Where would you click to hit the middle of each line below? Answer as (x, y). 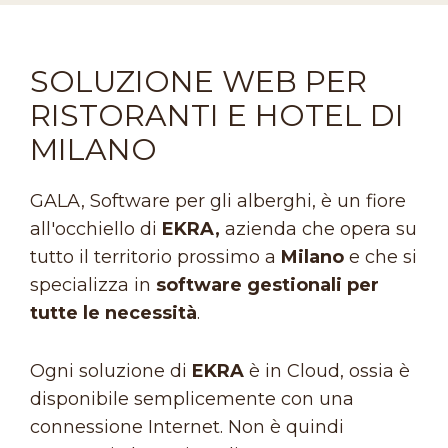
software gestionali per (267, 284)
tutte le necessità (113, 312)
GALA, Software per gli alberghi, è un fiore (218, 200)
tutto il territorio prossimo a (155, 256)
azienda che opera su (321, 228)
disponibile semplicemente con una (192, 398)
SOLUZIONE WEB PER (198, 81)
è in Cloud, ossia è (327, 370)
